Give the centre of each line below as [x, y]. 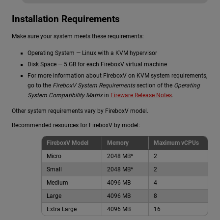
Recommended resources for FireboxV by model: [76, 125]
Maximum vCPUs [176, 143]
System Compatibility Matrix [65, 95]
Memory [118, 143]
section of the [154, 85]
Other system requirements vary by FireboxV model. [80, 111]
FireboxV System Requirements [93, 85]
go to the [39, 85]
